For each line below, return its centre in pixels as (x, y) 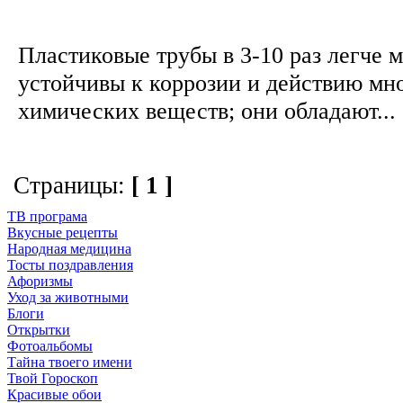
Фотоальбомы (50, 345)
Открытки (39, 329)
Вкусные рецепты (63, 232)
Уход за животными (68, 297)
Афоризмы (40, 281)
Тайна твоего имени (70, 362)
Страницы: (72, 185)
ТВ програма (47, 216)
